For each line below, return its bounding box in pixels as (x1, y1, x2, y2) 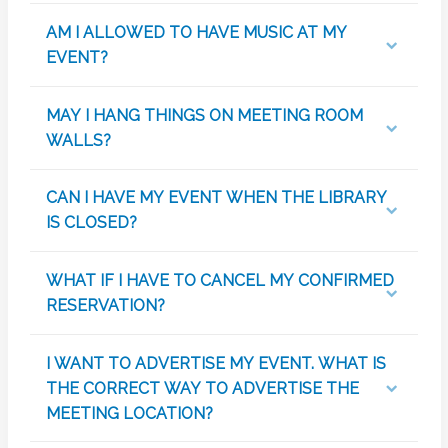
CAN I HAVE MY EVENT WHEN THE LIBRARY (45, 188, 387, 208)
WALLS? (45, 130, 111, 150)
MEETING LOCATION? (45, 403, 213, 423)
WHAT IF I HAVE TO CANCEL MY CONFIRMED (45, 270, 394, 290)
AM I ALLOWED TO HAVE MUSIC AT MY (45, 23, 347, 43)
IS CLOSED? (45, 213, 137, 233)
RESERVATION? (45, 295, 165, 315)
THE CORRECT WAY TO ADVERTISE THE (45, 378, 359, 398)
